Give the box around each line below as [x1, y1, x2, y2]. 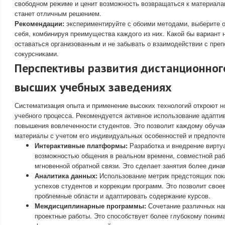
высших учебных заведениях [15, 79, 172, 95]
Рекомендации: [15, 19, 64, 28]
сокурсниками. [15, 49, 59, 58]
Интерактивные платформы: [35, 141, 128, 150]
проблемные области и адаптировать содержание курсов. [35, 191, 210, 200]
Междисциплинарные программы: [35, 201, 146, 210]
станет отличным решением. [15, 9, 101, 18]
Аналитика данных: [35, 171, 97, 180]
